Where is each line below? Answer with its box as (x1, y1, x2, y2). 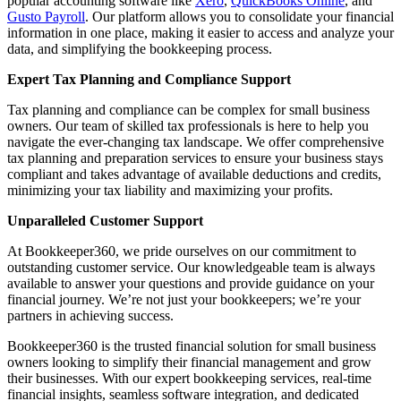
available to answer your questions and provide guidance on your (7, 276, 374, 292)
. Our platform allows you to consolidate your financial (85, 9, 394, 25)
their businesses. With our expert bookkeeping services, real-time (7, 371, 371, 387)
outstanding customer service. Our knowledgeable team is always (7, 260, 375, 276)
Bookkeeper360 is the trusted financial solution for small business (7, 338, 376, 354)
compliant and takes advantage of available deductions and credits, (7, 166, 381, 183)
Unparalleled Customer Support (7, 213, 203, 229)
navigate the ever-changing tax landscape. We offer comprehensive (7, 134, 384, 150)
